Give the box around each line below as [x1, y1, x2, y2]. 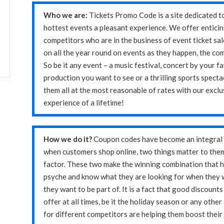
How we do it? [43, 134, 93, 143]
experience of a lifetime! [43, 98, 124, 107]
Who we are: [43, 10, 89, 19]
